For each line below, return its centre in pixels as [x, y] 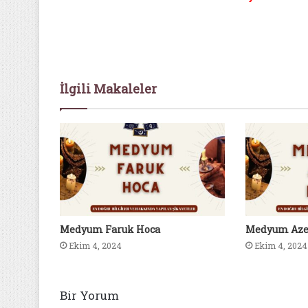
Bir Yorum [89, 296]
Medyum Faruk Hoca [110, 230]
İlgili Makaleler [108, 89]
